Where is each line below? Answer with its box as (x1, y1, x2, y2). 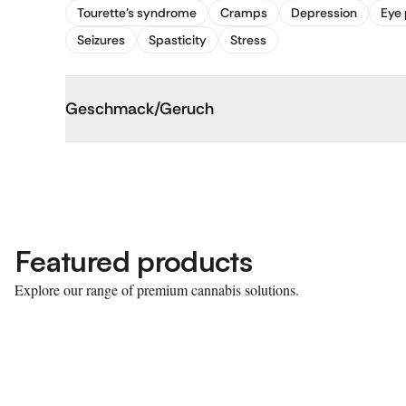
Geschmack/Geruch (65, 98, 214, 120)
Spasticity (149, 32, 207, 48)
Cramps (220, 5, 267, 21)
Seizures (77, 32, 125, 48)
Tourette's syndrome (77, 5, 197, 21)
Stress (230, 32, 266, 48)
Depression (291, 5, 357, 21)
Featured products (14, 243, 253, 279)
